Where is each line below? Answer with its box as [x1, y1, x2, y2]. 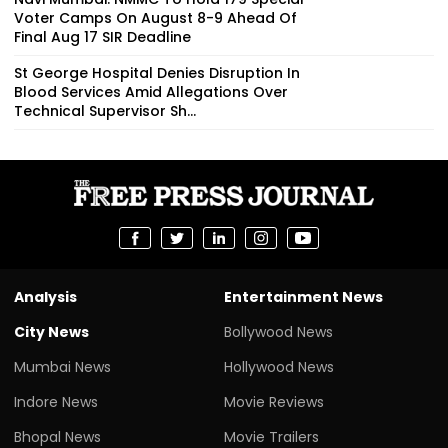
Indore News [14, 391, 98, 412]
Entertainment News [224, 286, 383, 307]
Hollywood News [224, 356, 334, 377]
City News [14, 321, 89, 342]
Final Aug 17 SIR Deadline [14, 26, 191, 47]
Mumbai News [14, 356, 111, 377]
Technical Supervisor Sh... [14, 100, 196, 121]
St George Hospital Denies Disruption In [14, 62, 300, 83]
